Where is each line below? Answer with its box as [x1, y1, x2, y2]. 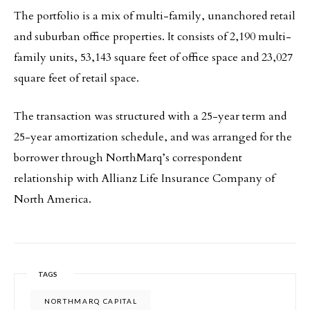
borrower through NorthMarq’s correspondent [14, 150, 242, 165]
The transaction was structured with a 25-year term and [14, 109, 286, 124]
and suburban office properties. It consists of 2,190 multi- [14, 29, 291, 44]
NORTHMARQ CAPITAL [44, 297, 138, 305]
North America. [14, 192, 91, 207]
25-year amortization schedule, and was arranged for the [14, 129, 292, 145]
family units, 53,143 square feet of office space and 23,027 [14, 50, 293, 65]
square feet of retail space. [14, 71, 139, 86]
